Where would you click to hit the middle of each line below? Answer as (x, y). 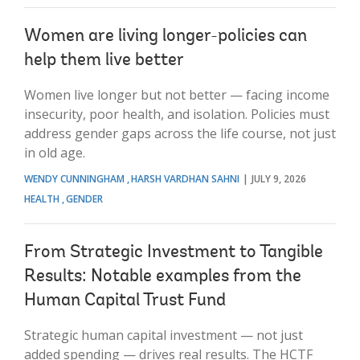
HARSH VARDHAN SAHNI (185, 178)
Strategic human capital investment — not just (164, 335)
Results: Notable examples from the (163, 277)
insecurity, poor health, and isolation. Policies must (177, 114)
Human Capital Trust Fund (125, 301)
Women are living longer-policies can (166, 37)
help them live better (104, 61)
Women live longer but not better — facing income (177, 94)
